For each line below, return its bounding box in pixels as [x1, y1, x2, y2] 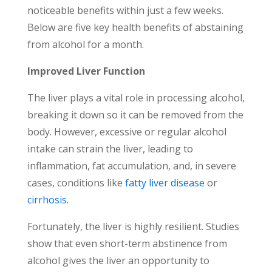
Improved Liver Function [27, 64, 145, 78]
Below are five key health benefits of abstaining [27, 21, 243, 35]
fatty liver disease [124, 176, 205, 190]
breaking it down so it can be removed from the [27, 108, 243, 122]
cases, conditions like [27, 176, 125, 190]
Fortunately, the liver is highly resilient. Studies [27, 220, 239, 234]
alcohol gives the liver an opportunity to [27, 254, 209, 268]
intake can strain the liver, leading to [27, 142, 193, 156]
